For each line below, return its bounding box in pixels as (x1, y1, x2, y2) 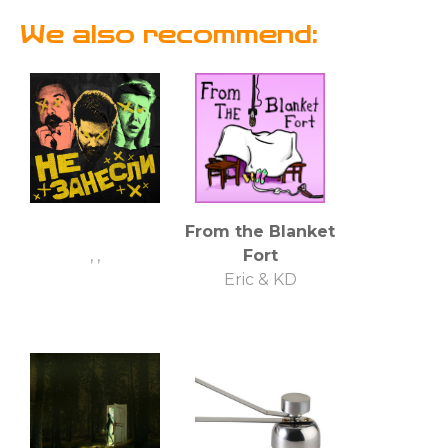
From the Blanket (185, 221, 335, 241)
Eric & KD (223, 269, 297, 289)
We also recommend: (20, 20, 318, 49)
